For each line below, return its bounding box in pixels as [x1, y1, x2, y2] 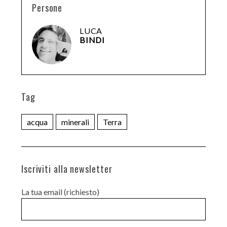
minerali [61, 117, 89, 127]
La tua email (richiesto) [21, 186, 99, 197]
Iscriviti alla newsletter [21, 162, 112, 175]
